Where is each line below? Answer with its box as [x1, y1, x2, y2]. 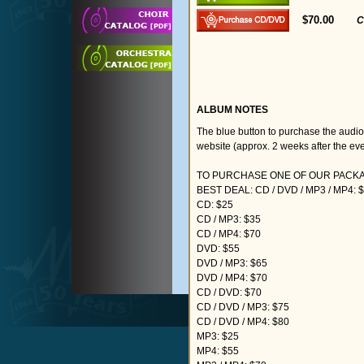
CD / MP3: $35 [197, 214, 261, 225]
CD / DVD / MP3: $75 [197, 301, 289, 313]
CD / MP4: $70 [197, 228, 261, 240]
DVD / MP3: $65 [197, 258, 267, 269]
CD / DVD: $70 [197, 287, 262, 298]
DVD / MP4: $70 [197, 272, 267, 284]
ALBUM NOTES [197, 104, 268, 115]
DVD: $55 [197, 243, 240, 254]
